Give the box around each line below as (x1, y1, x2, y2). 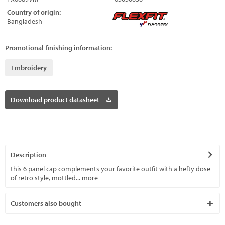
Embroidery (11, 63, 47, 72)
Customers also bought (11, 199, 81, 208)
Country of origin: (7, 8, 61, 17)
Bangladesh (7, 17, 42, 26)
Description (11, 150, 46, 159)
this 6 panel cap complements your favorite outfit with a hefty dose (11, 164, 210, 173)
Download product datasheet (11, 95, 99, 104)
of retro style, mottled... (11, 173, 80, 182)
